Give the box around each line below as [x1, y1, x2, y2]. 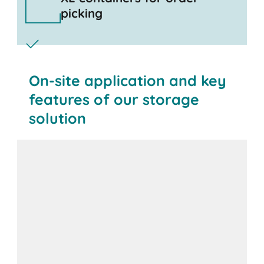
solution [29, 108, 87, 127]
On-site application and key [29, 71, 227, 90]
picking [60, 5, 103, 21]
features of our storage [29, 90, 200, 108]
